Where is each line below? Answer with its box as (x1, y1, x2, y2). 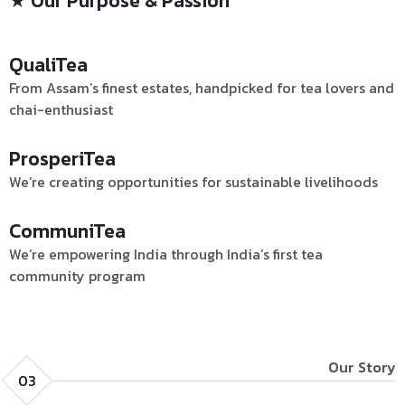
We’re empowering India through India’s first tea (9, 243, 323, 265)
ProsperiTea (9, 144, 116, 174)
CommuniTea (9, 216, 126, 246)
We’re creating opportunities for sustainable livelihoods (9, 171, 378, 193)
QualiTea (9, 50, 88, 80)
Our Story (328, 356, 396, 378)
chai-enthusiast (9, 99, 113, 120)
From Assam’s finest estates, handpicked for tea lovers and (9, 77, 394, 99)
